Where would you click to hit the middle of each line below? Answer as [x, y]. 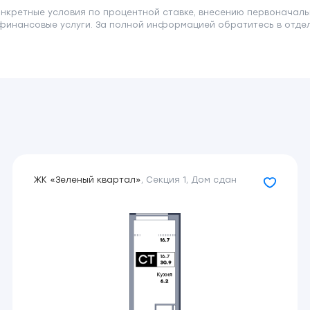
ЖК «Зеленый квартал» [87, 180]
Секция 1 [166, 180]
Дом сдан [214, 180]
